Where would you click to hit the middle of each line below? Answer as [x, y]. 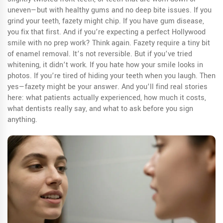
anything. [22, 120]
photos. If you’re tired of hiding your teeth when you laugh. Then [111, 76]
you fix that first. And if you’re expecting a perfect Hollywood [107, 32]
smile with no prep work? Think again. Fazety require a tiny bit [109, 43]
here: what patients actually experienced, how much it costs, [107, 98]
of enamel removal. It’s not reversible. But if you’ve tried [100, 54]
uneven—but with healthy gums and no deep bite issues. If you [110, 10]
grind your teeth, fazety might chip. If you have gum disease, [106, 21]
